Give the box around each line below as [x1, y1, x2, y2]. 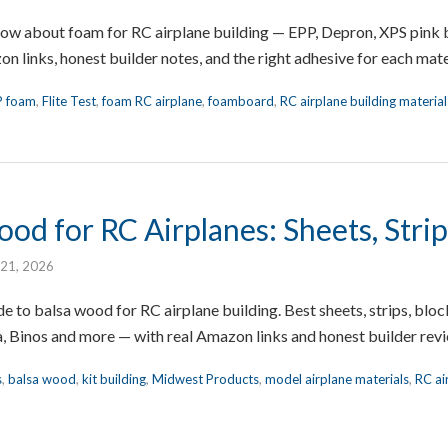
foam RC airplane [102, 92, 202, 109]
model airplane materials [265, 370, 409, 387]
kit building [82, 370, 146, 387]
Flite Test [42, 92, 96, 109]
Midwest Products [152, 370, 259, 387]
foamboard [208, 92, 274, 109]
